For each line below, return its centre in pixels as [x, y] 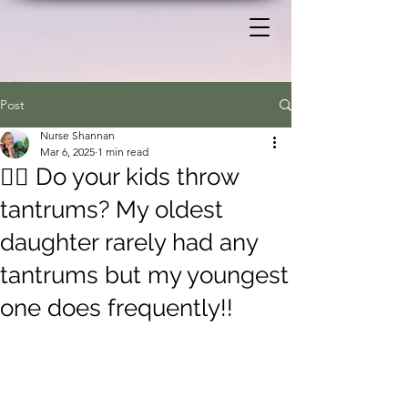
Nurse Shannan [77, 135]
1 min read [123, 152]
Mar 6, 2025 [67, 152]
